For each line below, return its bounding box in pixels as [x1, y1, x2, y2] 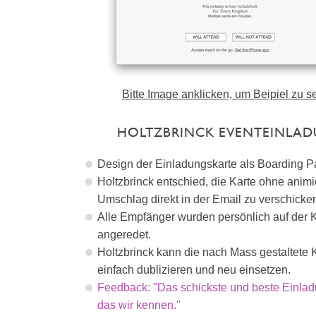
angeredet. [97, 229, 151, 241]
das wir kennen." [97, 299, 181, 312]
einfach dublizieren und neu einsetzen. [97, 264, 291, 276]
